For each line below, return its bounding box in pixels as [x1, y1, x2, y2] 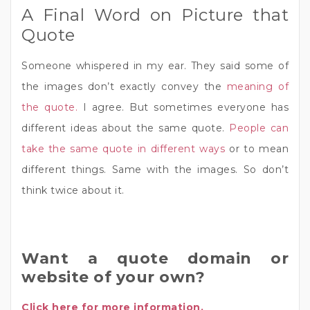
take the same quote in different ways [21, 142, 226, 155]
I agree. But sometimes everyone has [77, 100, 289, 113]
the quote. [21, 100, 77, 113]
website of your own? [21, 267, 205, 286]
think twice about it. [21, 183, 125, 197]
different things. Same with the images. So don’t [21, 163, 289, 176]
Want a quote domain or [21, 248, 289, 268]
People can [229, 121, 289, 134]
